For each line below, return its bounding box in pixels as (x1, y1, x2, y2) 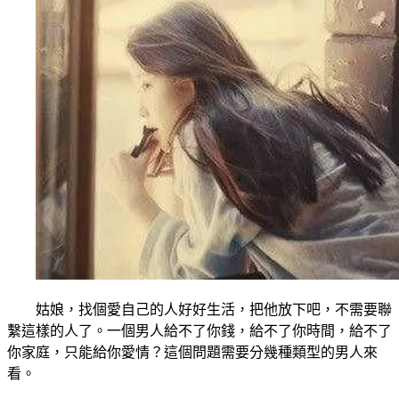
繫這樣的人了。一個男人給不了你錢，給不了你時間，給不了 (7, 323, 392, 339)
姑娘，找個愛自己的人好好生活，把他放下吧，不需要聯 (36, 302, 392, 318)
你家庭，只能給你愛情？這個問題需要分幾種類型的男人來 (7, 345, 378, 361)
